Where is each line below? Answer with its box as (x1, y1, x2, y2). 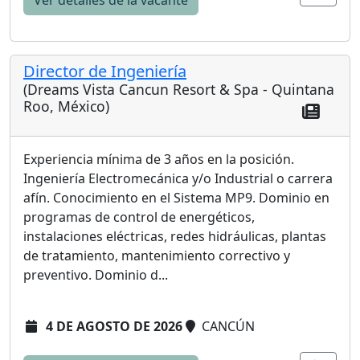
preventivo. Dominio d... (23, 266, 168, 284)
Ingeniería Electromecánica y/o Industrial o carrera (23, 170, 333, 187)
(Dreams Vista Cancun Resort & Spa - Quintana (23, 80, 334, 100)
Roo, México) (23, 96, 109, 117)
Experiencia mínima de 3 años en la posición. (23, 150, 294, 168)
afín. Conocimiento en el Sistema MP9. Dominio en (23, 189, 329, 207)
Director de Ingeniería (23, 60, 186, 83)
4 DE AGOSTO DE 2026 (46, 317, 182, 335)
